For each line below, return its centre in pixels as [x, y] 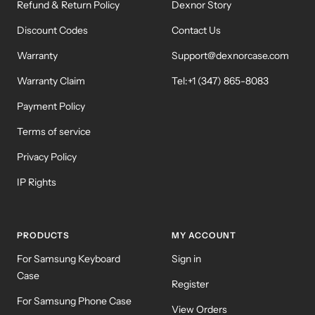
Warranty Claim [51, 81]
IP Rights [37, 182]
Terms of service [54, 131]
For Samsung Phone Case [74, 301]
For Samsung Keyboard [69, 258]
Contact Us [196, 30]
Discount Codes [52, 30]
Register [190, 284]
